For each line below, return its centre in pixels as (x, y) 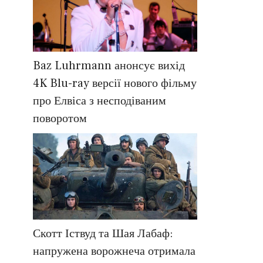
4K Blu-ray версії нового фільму (115, 84)
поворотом (60, 119)
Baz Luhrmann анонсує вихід (109, 66)
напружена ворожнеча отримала (114, 252)
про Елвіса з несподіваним (100, 101)
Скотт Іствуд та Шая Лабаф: (103, 234)
